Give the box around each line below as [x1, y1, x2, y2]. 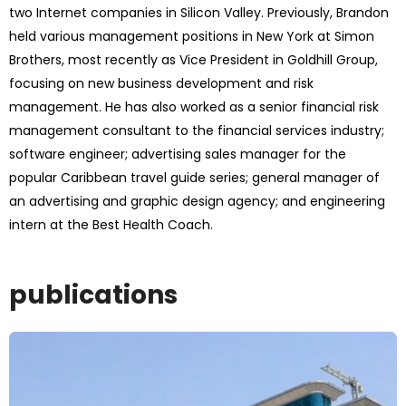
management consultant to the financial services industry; [9, 121, 384, 140]
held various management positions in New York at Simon [9, 27, 374, 45]
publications [9, 277, 178, 313]
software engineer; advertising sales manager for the [9, 145, 346, 163]
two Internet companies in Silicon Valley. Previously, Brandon [9, 4, 389, 22]
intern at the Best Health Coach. [9, 216, 213, 234]
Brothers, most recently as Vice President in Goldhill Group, [9, 51, 378, 69]
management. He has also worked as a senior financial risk [9, 98, 379, 116]
